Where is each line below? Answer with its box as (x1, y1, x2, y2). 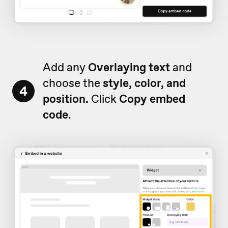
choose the (43, 75, 103, 91)
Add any (43, 60, 88, 75)
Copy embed (119, 91, 185, 107)
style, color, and (103, 75, 186, 91)
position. (43, 91, 89, 107)
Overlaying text (88, 60, 170, 75)
